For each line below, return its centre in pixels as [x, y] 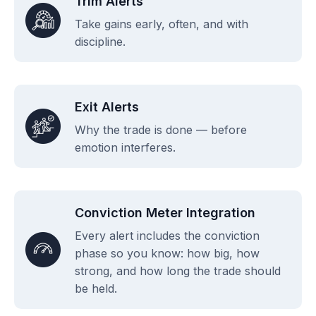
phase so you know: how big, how [167, 253]
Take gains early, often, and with [162, 24]
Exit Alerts [107, 107]
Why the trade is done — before [161, 129]
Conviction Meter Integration [165, 212]
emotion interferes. [125, 147]
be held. [96, 288]
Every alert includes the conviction [167, 235]
